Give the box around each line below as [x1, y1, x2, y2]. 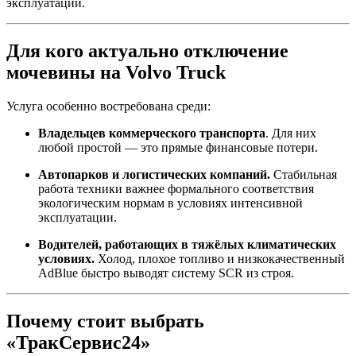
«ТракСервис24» [6, 331, 150, 353]
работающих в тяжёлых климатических [102, 237, 336, 251]
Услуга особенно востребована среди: [6, 99, 211, 113]
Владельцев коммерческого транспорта [38, 126, 265, 140]
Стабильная [270, 167, 337, 181]
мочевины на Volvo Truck [6, 61, 226, 83]
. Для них [265, 126, 316, 140]
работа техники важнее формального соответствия [38, 181, 314, 195]
